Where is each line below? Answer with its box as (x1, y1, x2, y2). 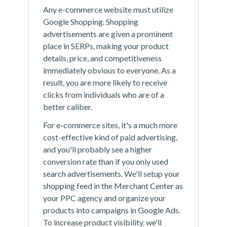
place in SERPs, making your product (43, 41, 169, 51)
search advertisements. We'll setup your (43, 169, 180, 179)
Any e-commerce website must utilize (43, 5, 173, 15)
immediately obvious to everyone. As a (43, 65, 176, 75)
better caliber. (43, 102, 92, 112)
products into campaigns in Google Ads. (43, 205, 180, 215)
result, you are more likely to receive (43, 78, 167, 88)
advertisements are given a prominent (43, 29, 173, 39)
